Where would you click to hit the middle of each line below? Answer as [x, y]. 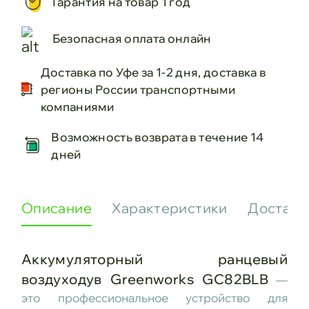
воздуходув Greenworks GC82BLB [145, 279]
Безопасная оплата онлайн [132, 38]
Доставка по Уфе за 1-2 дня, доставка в [153, 72]
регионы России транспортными [138, 89]
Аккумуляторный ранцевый [154, 259]
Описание [56, 208]
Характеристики [170, 208]
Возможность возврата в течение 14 [158, 137]
